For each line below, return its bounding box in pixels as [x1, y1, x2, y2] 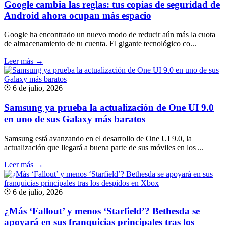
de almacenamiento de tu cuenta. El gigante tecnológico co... [4, 39, 196, 48]
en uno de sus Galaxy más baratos [4, 113, 145, 124]
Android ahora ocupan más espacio [4, 10, 151, 21]
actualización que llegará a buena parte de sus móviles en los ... [4, 143, 204, 152]
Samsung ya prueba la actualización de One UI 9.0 [4, 102, 214, 113]
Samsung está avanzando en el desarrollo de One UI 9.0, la [4, 134, 192, 143]
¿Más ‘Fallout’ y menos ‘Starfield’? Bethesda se [4, 206, 200, 217]
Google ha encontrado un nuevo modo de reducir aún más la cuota [4, 30, 215, 39]
